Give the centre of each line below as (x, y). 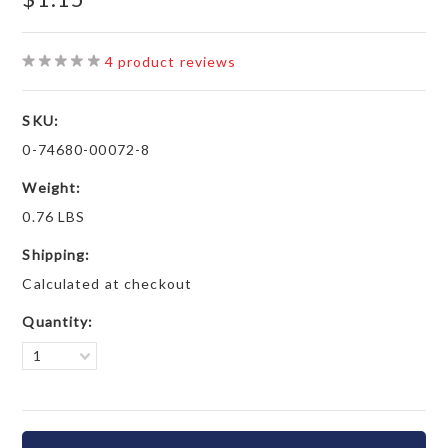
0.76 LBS (54, 216)
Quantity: (58, 321)
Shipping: (56, 254)
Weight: (52, 187)
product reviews (175, 61)
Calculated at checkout (107, 283)
